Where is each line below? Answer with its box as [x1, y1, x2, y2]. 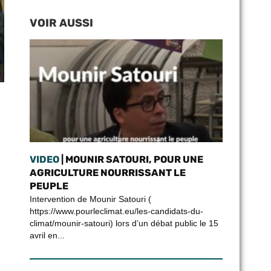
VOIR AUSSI [29, 16, 93, 30]
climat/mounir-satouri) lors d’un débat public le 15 [29, 218, 218, 228]
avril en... [29, 230, 65, 240]
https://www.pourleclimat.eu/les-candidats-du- [29, 206, 203, 216]
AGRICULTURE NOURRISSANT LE [29, 167, 186, 178]
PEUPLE [29, 180, 68, 192]
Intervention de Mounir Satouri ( [29, 194, 151, 204]
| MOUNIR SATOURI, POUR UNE [59, 154, 203, 165]
